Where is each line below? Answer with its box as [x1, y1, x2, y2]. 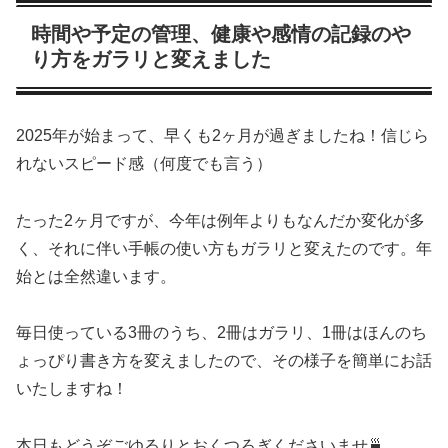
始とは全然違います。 [16, 267, 176, 285]
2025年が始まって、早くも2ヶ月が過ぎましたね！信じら [16, 126, 429, 144]
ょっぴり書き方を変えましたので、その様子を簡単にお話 [16, 352, 432, 370]
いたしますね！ [16, 380, 128, 398]
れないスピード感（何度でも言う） [16, 154, 272, 172]
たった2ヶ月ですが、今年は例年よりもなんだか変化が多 [16, 211, 425, 229]
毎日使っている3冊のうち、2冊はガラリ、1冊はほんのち [16, 324, 427, 342]
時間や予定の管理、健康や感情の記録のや [31, 23, 411, 46]
